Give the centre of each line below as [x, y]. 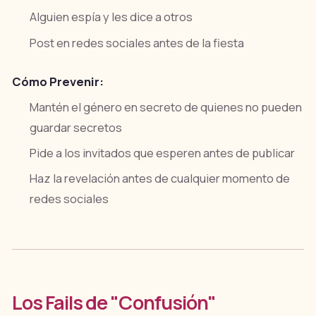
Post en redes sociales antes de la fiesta [137, 43]
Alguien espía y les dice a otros [111, 17]
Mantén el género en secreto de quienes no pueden [166, 107]
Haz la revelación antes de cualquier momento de [160, 179]
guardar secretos [76, 127]
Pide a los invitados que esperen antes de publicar [163, 153]
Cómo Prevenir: [57, 81]
